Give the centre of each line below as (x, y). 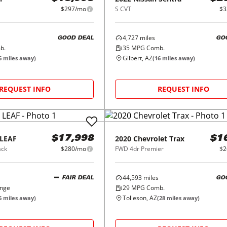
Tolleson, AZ (140, 198)
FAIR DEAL (78, 178)
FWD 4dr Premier (139, 149)
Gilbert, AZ (137, 58)
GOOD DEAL (75, 38)
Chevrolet (150, 139)
